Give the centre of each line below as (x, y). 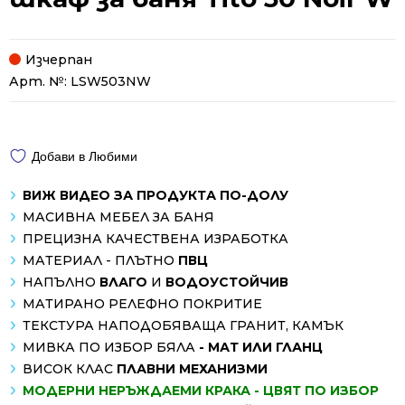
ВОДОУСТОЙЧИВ (227, 282)
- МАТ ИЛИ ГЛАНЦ (259, 347)
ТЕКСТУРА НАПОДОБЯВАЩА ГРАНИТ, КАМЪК (183, 325)
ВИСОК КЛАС (70, 368)
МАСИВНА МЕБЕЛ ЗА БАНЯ (118, 217)
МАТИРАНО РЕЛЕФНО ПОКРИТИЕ (142, 303)
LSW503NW (111, 81)
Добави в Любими (85, 156)
